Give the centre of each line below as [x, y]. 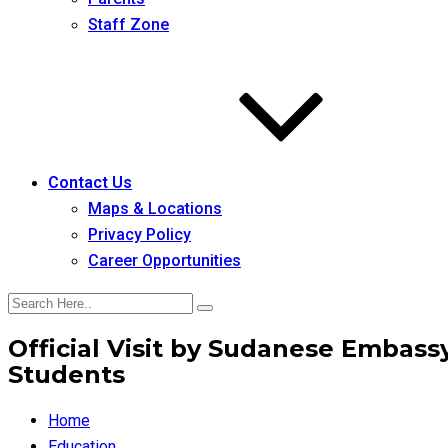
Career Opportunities [164, 260]
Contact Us [90, 182]
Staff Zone [128, 24]
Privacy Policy [139, 234]
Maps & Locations [155, 208]
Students [66, 374]
